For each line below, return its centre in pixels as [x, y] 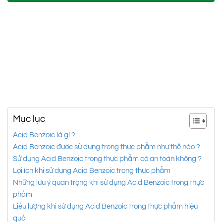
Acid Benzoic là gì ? [44, 135]
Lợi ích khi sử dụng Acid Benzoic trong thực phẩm [92, 171]
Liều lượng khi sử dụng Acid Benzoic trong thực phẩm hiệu [105, 206]
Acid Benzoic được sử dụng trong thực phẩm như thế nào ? [107, 147]
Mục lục [29, 119]
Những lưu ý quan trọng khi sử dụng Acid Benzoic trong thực [109, 183]
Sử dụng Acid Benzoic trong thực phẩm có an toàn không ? [107, 159]
